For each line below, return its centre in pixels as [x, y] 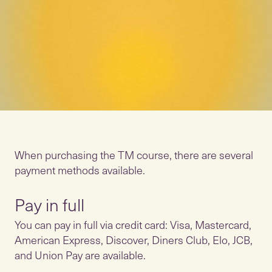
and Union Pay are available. [80, 255]
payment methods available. [80, 170]
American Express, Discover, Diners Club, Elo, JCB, [134, 240]
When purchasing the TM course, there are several [134, 155]
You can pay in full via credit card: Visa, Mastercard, [133, 224]
